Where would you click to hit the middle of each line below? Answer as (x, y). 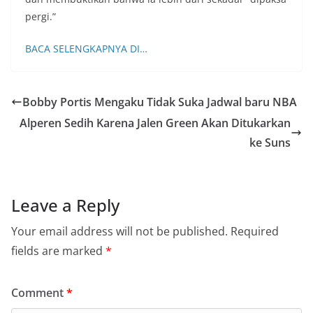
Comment (39, 293)
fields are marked (58, 251)
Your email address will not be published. (119, 232)
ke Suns (270, 143)
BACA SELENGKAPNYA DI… (86, 49)
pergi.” (41, 17)
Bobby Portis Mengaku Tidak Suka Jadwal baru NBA (160, 102)
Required (255, 232)
